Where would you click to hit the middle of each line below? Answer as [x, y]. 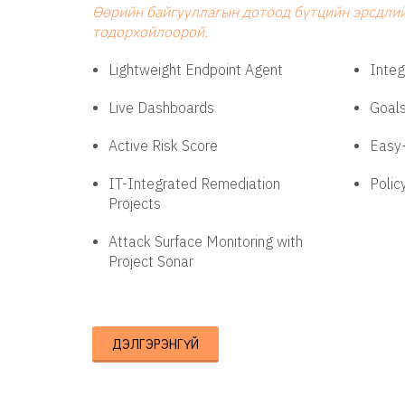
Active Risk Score [163, 146]
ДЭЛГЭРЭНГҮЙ [155, 344]
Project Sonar [151, 261]
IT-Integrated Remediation [194, 184]
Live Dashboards [161, 108]
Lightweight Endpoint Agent [196, 70]
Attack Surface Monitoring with [206, 241]
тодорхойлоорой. [150, 32]
